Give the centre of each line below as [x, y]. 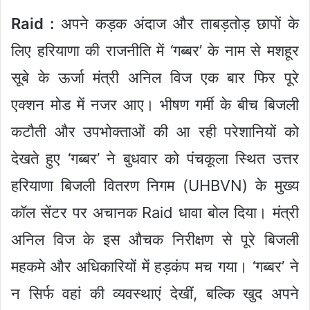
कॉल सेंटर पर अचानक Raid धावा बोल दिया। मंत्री [155, 212]
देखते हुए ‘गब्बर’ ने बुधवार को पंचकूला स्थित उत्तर [155, 158]
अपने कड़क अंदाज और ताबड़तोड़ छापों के [176, 23]
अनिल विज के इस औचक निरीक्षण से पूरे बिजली [155, 239]
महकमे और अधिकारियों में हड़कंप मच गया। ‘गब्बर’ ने [155, 266]
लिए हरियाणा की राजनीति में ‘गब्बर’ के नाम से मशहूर [155, 50]
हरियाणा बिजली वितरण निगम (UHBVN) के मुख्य [155, 185]
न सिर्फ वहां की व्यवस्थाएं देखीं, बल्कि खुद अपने [155, 293]
